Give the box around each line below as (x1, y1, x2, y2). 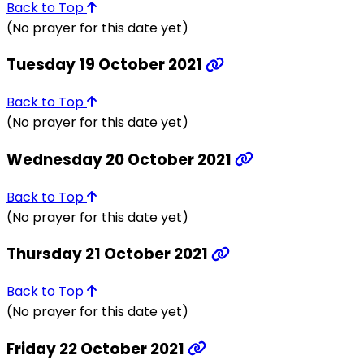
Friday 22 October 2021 (6, 337, 188, 360)
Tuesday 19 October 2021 (6, 54, 206, 76)
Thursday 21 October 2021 (6, 243, 211, 266)
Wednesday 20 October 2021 (6, 148, 235, 171)
